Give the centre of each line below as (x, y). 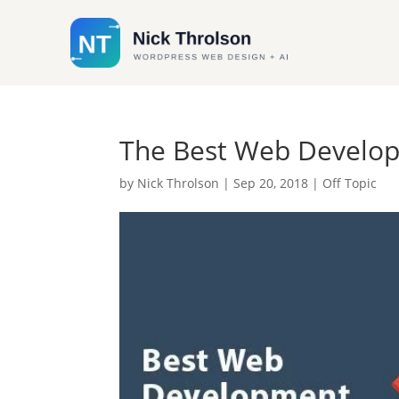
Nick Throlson (179, 183)
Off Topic (350, 183)
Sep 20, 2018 (271, 183)
